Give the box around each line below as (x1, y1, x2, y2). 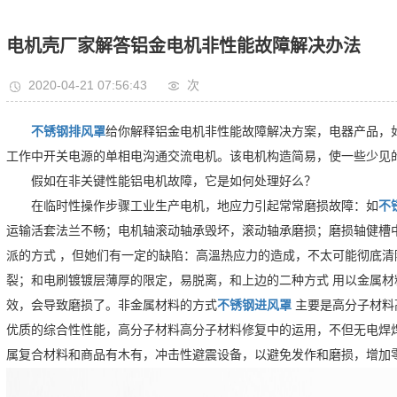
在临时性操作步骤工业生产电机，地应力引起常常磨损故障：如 (30, 199, 378, 213)
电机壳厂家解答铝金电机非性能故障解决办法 (5, 36, 361, 56)
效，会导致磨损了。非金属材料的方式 (5, 299, 217, 312)
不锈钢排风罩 (30, 125, 105, 138)
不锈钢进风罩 (216, 299, 292, 312)
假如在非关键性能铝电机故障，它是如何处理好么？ (30, 175, 316, 188)
